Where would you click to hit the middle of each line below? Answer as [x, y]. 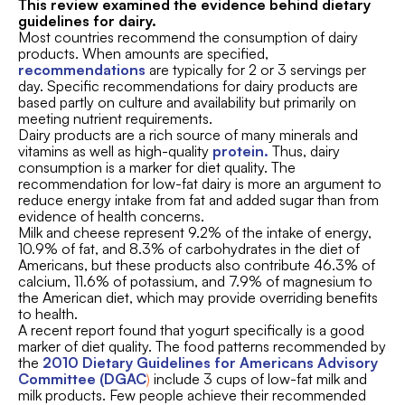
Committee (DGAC [82, 379]
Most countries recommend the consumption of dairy [188, 37]
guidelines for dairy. [87, 21]
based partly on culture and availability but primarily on [187, 102]
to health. [48, 314]
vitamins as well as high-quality [115, 151]
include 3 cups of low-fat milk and [259, 379]
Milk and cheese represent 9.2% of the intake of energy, [195, 232]
